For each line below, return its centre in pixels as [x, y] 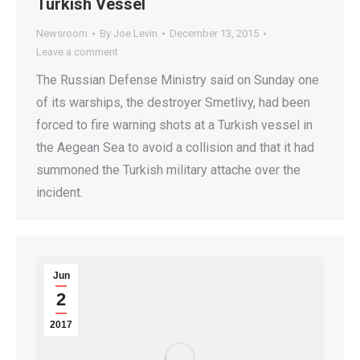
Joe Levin [135, 34]
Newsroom [62, 34]
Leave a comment [77, 52]
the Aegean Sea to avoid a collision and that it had [175, 148]
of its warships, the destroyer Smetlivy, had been [173, 103]
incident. [59, 193]
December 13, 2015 [214, 34]
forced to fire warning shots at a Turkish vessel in [174, 125]
